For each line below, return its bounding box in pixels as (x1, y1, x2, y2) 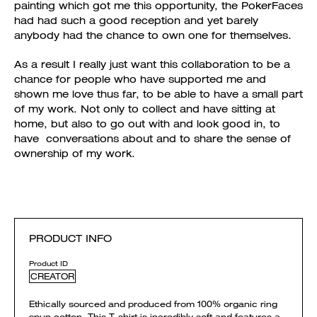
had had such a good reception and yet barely (14, 13, 258, 27)
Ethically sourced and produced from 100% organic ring (29, 297, 277, 310)
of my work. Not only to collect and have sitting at (14, 102, 275, 115)
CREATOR (30, 270, 74, 282)
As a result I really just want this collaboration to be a (14, 57, 290, 71)
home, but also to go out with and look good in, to (14, 117, 280, 130)
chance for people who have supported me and (14, 72, 266, 86)
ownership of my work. (14, 146, 135, 160)
